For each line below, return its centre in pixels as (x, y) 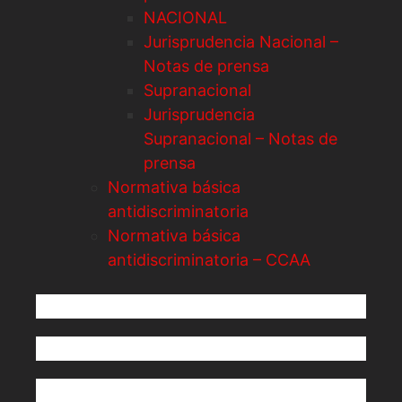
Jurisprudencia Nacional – (241, 41)
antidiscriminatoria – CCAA (209, 259)
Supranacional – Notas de (240, 138)
